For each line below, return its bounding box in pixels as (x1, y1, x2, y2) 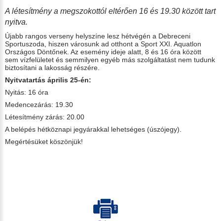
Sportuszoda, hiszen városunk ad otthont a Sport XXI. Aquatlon (5, 40, 201, 48)
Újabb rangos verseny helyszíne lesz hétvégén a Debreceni (5, 32, 190, 40)
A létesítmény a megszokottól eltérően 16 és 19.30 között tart (5, 7, 216, 16)
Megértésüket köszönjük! (5, 138, 83, 146)
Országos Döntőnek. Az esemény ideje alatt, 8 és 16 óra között (5, 48, 201, 56)
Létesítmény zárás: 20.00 (5, 113, 84, 121)
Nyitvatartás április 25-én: (5, 76, 91, 84)
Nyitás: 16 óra (5, 88, 48, 97)
